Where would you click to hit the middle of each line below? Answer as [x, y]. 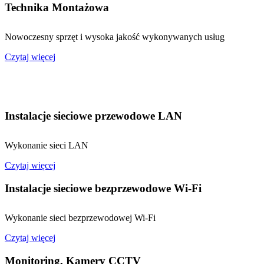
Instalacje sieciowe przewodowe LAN [93, 116]
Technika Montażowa [57, 8]
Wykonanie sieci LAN [47, 146]
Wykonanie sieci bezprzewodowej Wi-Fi [80, 217]
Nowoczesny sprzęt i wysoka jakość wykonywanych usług [115, 37]
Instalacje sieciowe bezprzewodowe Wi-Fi [103, 188]
